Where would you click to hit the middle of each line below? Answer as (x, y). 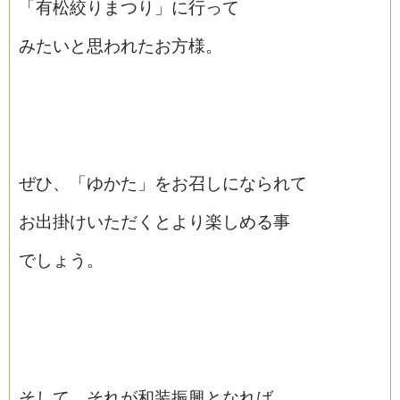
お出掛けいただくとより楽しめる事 (154, 221)
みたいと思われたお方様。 (121, 46)
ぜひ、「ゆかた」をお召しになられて (163, 183)
